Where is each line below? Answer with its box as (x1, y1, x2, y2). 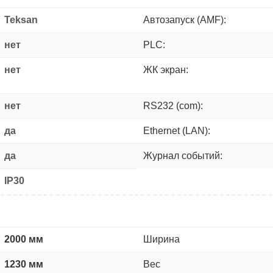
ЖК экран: (143, 64, 188, 75)
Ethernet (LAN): (143, 125, 210, 136)
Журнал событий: (143, 150, 222, 161)
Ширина (143, 233, 180, 244)
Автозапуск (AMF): (143, 14, 226, 25)
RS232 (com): (143, 100, 203, 111)
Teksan (4, 14, 38, 25)
